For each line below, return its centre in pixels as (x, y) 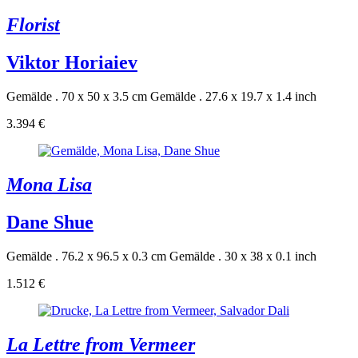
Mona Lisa (49, 184)
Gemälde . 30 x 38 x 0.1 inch (243, 256)
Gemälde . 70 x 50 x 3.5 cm (77, 96)
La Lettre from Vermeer (101, 344)
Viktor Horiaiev (72, 62)
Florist (33, 25)
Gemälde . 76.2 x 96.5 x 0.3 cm (86, 256)
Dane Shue (50, 222)
